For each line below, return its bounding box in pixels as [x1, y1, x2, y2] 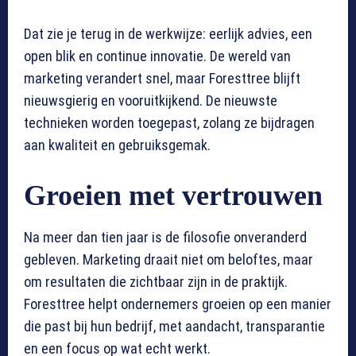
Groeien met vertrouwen [24, 180, 323, 212]
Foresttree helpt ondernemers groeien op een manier [24, 296, 331, 313]
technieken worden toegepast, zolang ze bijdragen [24, 114, 315, 132]
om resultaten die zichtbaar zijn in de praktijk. [24, 273, 288, 291]
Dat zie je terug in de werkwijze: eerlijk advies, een [24, 25, 312, 43]
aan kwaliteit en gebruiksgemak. [24, 137, 211, 154]
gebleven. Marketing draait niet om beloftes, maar [24, 251, 313, 269]
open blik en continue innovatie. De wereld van [24, 48, 291, 65]
